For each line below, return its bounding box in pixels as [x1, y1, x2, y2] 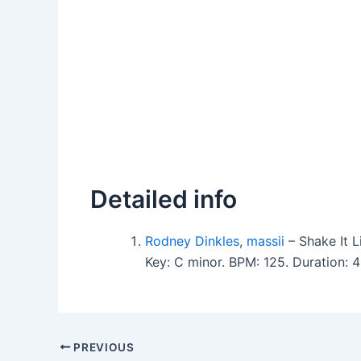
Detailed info [90, 185, 237, 214]
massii [247, 233, 284, 249]
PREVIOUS [70, 340, 135, 354]
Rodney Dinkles [145, 233, 239, 249]
